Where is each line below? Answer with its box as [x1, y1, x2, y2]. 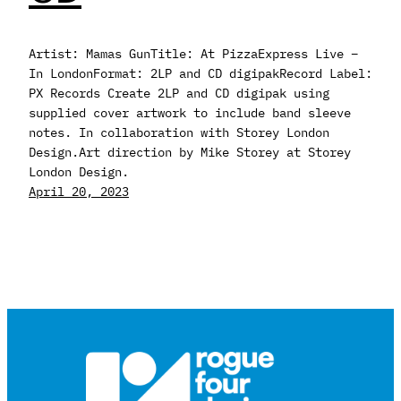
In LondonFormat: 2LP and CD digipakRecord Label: [29, 64, 372, 82]
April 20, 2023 [29, 183, 129, 200]
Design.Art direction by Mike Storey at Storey [29, 143, 351, 161]
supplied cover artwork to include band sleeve [29, 104, 351, 122]
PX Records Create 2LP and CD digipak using [29, 84, 329, 102]
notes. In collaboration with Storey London [29, 124, 329, 141]
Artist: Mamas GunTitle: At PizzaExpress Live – [29, 45, 358, 63]
